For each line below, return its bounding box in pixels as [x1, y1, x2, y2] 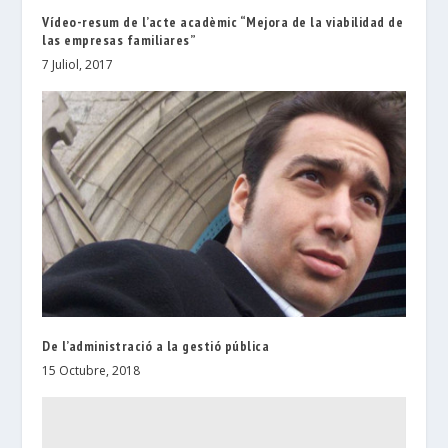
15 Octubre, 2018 [42, 362, 141, 380]
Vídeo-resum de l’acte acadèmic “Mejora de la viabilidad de [42, 13, 404, 32]
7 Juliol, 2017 [42, 56, 114, 74]
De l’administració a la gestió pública [42, 337, 270, 356]
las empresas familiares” [42, 31, 197, 50]
